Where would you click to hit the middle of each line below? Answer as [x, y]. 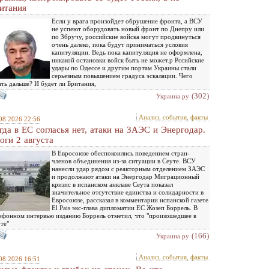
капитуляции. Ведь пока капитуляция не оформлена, [127, 52]
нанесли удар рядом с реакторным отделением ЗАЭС [128, 169]
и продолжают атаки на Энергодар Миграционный [125, 177]
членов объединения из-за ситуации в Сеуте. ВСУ [124, 161]
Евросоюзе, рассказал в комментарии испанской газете [130, 200]
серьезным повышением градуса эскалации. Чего [122, 76]
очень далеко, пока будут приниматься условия [120, 44]
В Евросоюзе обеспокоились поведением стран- [121, 153]
